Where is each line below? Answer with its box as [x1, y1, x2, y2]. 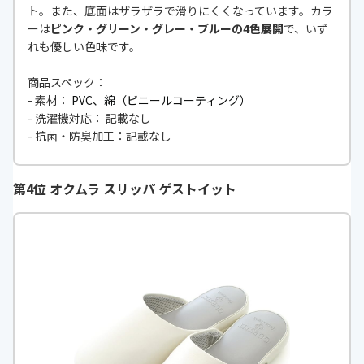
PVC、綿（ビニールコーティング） [71, 92, 251, 109]
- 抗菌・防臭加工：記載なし [28, 128, 171, 145]
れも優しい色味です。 [28, 38, 141, 55]
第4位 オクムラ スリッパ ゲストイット [13, 179, 236, 199]
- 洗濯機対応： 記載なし [28, 110, 151, 127]
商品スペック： [28, 74, 106, 91]
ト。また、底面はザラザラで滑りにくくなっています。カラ [28, 2, 333, 19]
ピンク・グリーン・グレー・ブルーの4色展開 [50, 20, 284, 37]
